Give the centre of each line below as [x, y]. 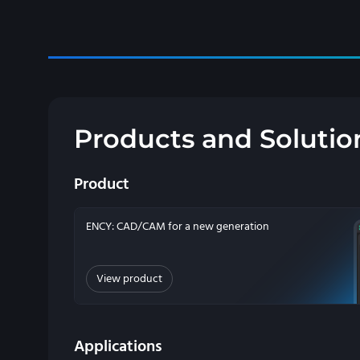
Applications [118, 347]
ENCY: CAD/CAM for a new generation [178, 227]
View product [129, 279]
